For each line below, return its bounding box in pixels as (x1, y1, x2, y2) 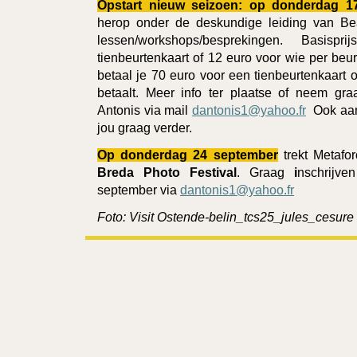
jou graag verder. (97, 120, 192, 135)
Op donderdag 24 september (97, 147, 278, 162)
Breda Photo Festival (97, 165, 237, 179)
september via (97, 182, 180, 197)
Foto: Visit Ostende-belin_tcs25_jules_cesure (97, 210, 354, 224)
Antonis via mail (97, 103, 192, 117)
